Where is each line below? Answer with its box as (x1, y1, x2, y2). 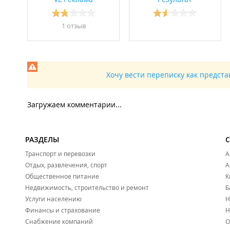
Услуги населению (25, 195, 82, 203)
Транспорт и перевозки (25, 149, 95, 158)
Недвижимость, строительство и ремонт (25, 183, 149, 192)
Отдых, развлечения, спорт (25, 161, 107, 169)
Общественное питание (25, 172, 99, 181)
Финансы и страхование (25, 206, 100, 215)
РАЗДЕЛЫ (25, 135, 59, 145)
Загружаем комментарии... (27, 100, 122, 110)
